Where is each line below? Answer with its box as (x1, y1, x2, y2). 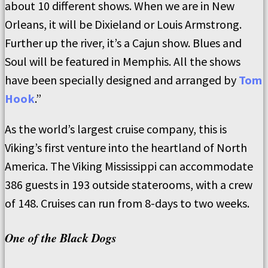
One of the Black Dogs (5, 229, 117, 246)
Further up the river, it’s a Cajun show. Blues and (5, 35, 242, 50)
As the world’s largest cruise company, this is (5, 121, 227, 136)
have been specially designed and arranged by (5, 72, 239, 87)
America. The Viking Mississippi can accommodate (5, 158, 253, 173)
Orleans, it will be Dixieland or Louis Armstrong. (5, 16, 242, 32)
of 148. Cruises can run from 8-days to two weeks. (5, 195, 249, 211)
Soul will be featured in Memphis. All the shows (5, 53, 240, 69)
